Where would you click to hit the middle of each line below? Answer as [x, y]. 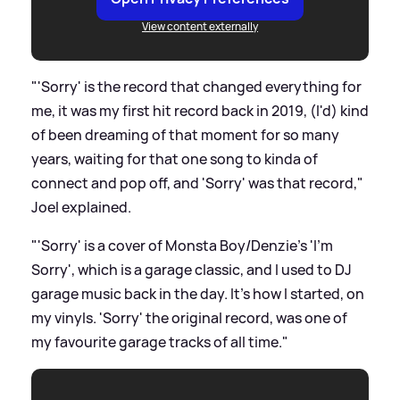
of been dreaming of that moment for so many [185, 134]
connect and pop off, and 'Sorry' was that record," [197, 183]
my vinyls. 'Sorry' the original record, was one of [189, 317]
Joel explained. [81, 207]
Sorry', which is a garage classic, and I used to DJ [192, 269]
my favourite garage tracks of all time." [160, 342]
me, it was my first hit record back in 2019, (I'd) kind [200, 110]
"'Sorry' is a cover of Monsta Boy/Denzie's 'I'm [182, 245]
